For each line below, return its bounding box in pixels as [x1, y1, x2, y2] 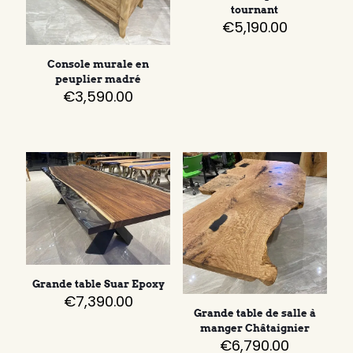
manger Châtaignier [199, 321, 310, 334]
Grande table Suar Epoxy [32, 278, 165, 291]
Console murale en [47, 58, 150, 71]
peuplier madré [55, 73, 142, 86]
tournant [231, 4, 279, 17]
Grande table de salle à [193, 307, 316, 319]
